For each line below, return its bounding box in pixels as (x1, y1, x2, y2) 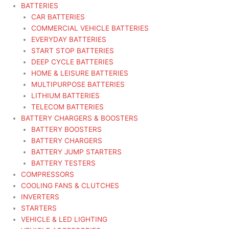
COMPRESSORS (20, 170, 74, 179)
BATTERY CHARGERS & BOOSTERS (20, 114, 138, 123)
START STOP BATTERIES (31, 47, 114, 55)
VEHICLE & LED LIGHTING (20, 215, 107, 224)
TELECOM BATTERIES (31, 103, 104, 111)
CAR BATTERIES (31, 13, 85, 21)
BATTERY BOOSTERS (31, 125, 102, 134)
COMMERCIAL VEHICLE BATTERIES (31, 24, 149, 33)
